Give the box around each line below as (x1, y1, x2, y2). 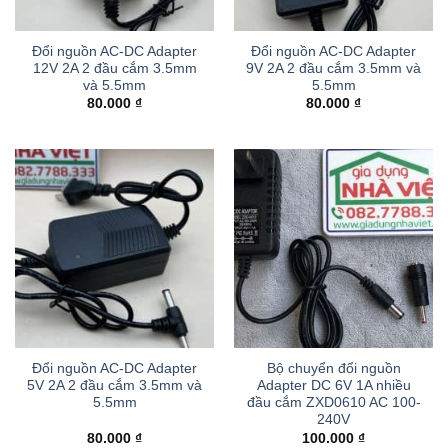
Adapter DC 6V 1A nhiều (256, 378, 411, 394)
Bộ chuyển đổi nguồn (266, 361, 401, 377)
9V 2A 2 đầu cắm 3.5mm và (246, 60, 421, 76)
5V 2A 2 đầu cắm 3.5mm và (27, 378, 202, 394)
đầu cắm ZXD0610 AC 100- (246, 395, 421, 411)
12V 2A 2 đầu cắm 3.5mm (32, 60, 197, 76)
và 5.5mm (83, 77, 146, 93)
